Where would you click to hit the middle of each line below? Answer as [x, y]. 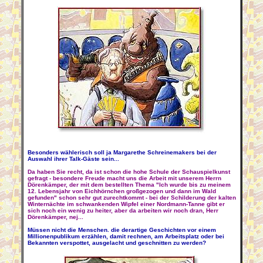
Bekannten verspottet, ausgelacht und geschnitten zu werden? [117, 243]
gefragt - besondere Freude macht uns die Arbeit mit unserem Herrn [124, 178]
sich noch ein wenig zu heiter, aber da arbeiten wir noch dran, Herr [123, 210]
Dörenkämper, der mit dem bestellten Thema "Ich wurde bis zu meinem [129, 185]
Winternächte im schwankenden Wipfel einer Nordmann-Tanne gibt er [126, 204]
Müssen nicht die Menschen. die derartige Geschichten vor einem [122, 230]
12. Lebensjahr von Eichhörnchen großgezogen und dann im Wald [122, 191]
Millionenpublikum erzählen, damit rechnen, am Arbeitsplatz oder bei [126, 236]
